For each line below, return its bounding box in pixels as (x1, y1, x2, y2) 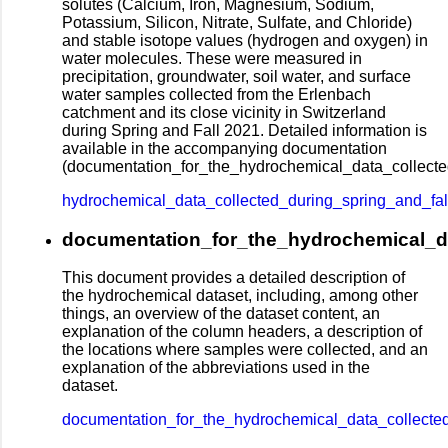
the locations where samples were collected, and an (62, 341, 428, 359)
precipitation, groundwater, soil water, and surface (62, 67, 411, 85)
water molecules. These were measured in (62, 49, 362, 67)
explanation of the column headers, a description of (62, 323, 422, 341)
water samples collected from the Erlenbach (62, 85, 371, 103)
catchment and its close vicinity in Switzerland (62, 103, 386, 121)
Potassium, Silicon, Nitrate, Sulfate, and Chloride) (62, 13, 412, 31)
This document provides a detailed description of (62, 269, 405, 287)
